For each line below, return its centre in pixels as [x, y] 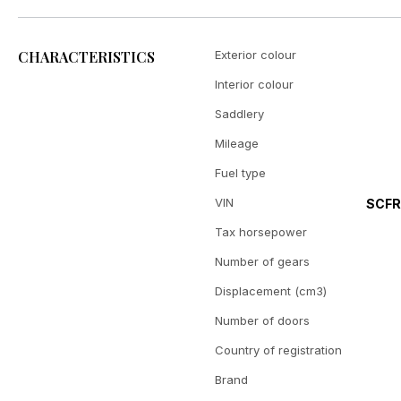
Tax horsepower [261, 232]
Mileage [237, 143]
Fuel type [240, 173]
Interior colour [254, 84]
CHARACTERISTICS [86, 57]
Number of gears [262, 261]
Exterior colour [256, 55]
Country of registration [278, 350]
